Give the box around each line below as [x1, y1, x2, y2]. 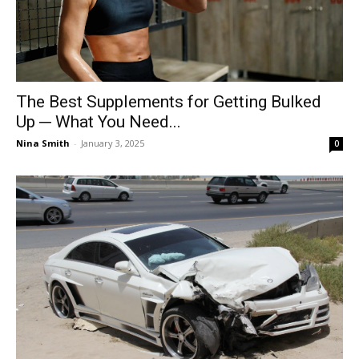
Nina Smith [16, 137, 70, 150]
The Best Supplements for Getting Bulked [16, 92, 321, 112]
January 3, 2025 [81, 137, 144, 150]
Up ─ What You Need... [16, 112, 181, 132]
